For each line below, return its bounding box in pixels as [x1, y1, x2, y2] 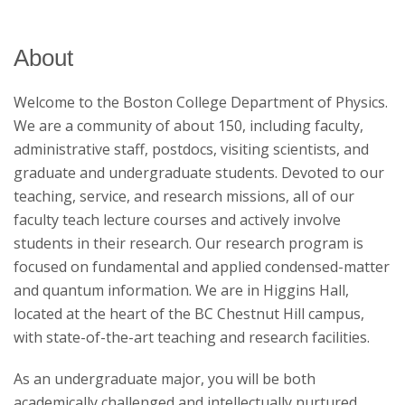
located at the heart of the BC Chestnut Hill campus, [14, 304, 364, 324]
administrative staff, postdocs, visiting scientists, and [14, 139, 369, 159]
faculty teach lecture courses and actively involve [14, 210, 341, 230]
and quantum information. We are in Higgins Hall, [14, 280, 349, 300]
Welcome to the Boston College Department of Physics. [14, 92, 388, 112]
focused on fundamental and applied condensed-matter [14, 257, 390, 277]
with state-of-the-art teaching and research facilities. [14, 327, 370, 347]
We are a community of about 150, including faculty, [14, 116, 363, 136]
